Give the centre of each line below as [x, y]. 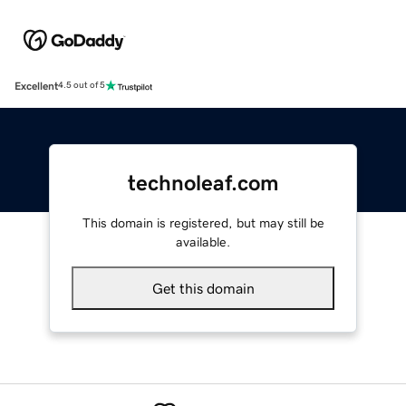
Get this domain [203, 288]
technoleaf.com [203, 183]
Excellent [36, 86]
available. [203, 242]
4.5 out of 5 [82, 86]
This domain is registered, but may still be [203, 222]
